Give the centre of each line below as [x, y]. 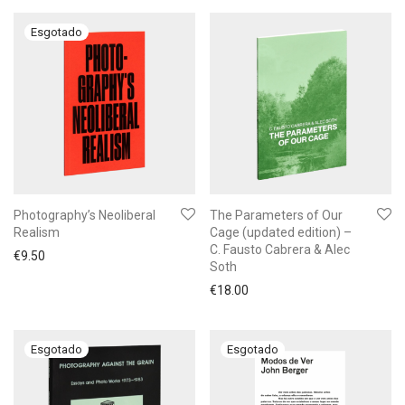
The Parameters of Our [276, 215]
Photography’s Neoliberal [85, 215]
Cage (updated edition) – [281, 232]
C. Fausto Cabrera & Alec [280, 250]
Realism [37, 232]
